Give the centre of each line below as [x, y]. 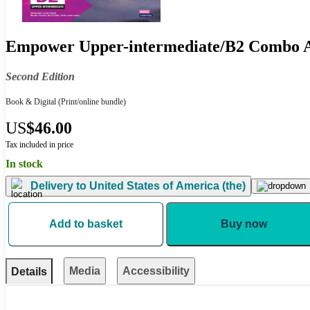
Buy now [244, 224]
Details [29, 271]
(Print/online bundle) [91, 101]
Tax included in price [39, 144]
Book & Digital [31, 101]
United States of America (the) [166, 186]
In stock [24, 163]
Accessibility [156, 271]
